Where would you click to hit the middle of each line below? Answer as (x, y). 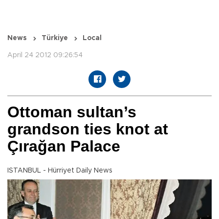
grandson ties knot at (88, 129)
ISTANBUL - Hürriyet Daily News (60, 171)
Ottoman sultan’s (72, 112)
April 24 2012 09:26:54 (45, 55)
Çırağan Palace (64, 146)
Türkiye (55, 38)
